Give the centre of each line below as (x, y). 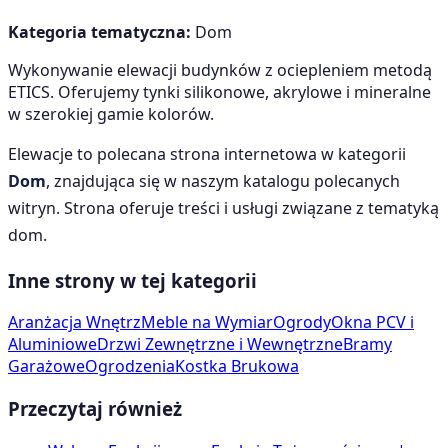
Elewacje (40, 153)
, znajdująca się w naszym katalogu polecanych (223, 180)
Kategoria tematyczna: (99, 31)
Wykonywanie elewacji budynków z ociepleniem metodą (220, 69)
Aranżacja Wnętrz (74, 322)
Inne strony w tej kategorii (132, 280)
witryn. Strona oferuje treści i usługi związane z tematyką (223, 207)
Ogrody (302, 322)
